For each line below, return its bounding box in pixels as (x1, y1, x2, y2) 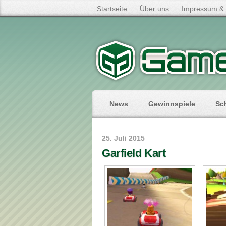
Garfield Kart (102, 147, 166, 159)
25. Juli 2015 (102, 134, 145, 142)
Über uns (140, 5, 169, 13)
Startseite (97, 5, 127, 13)
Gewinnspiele (148, 100, 195, 108)
